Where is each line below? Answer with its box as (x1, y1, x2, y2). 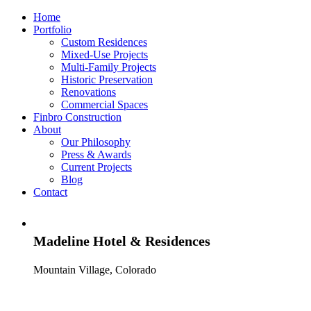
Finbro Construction (33, 111, 121, 123)
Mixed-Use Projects (61, 49, 148, 60)
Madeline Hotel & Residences (33, 233, 210, 249)
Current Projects (61, 161, 132, 173)
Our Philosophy (61, 136, 131, 148)
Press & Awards (61, 149, 131, 160)
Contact (33, 186, 67, 198)
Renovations (61, 86, 116, 98)
